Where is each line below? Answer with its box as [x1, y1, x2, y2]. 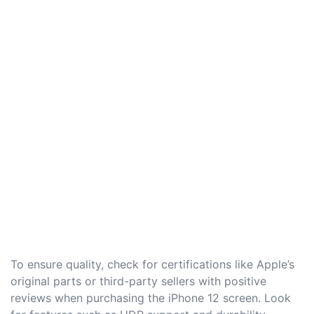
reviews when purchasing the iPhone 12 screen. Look [11, 290, 291, 305]
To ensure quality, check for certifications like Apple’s [11, 257, 294, 271]
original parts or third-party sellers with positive [11, 273, 266, 288]
